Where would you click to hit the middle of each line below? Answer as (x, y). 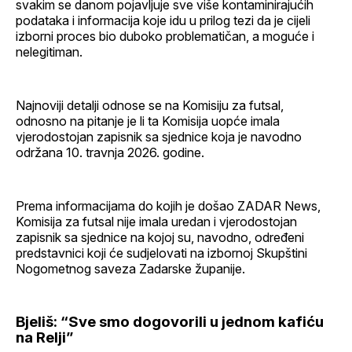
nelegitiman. (49, 52)
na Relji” (44, 338)
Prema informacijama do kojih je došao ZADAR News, (168, 206)
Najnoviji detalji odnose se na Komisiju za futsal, (150, 106)
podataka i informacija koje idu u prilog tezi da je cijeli (163, 21)
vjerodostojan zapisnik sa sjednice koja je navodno (159, 137)
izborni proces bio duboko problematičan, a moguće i (165, 37)
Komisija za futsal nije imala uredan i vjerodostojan (156, 222)
